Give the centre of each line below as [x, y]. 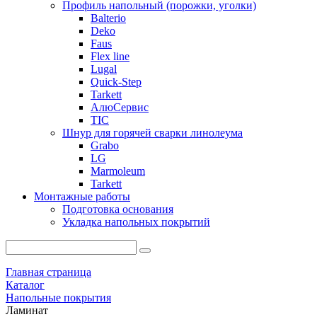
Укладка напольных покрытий [136, 221]
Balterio [108, 18]
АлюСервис [120, 107]
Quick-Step [116, 81]
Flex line [110, 56]
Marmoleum [118, 171]
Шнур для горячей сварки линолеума [152, 132]
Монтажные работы [82, 196]
